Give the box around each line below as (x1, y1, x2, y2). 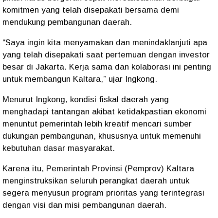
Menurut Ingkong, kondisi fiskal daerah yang (2, 95, 169, 104)
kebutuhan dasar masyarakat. (2, 144, 117, 153)
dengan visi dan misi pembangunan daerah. (2, 200, 169, 210)
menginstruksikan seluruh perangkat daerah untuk (2, 176, 189, 185)
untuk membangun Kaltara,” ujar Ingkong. (2, 74, 160, 84)
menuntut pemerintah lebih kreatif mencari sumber (2, 119, 192, 128)
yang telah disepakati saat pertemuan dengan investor (2, 50, 210, 59)
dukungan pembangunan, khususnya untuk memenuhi (2, 131, 201, 141)
